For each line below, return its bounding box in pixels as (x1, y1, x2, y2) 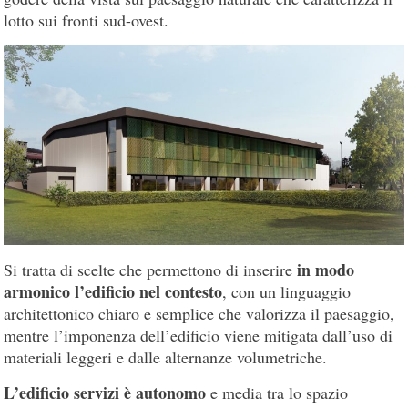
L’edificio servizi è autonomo (4, 380, 207, 404)
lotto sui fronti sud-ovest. (4, 9, 169, 32)
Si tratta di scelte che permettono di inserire (4, 258, 298, 280)
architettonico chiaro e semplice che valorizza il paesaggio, (4, 301, 395, 324)
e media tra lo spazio (206, 381, 349, 403)
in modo (297, 257, 355, 281)
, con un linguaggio (222, 280, 352, 302)
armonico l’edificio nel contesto (4, 279, 223, 303)
